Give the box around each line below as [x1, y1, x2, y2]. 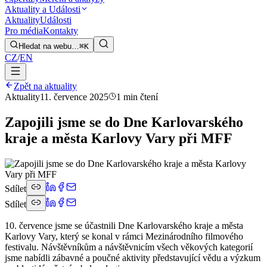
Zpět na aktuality [14, 81, 77, 92]
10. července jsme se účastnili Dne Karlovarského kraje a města [5, 220, 243, 231]
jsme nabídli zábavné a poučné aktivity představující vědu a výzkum [5, 252, 260, 263]
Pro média [5, 26, 43, 36]
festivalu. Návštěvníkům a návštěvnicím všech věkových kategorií [5, 241, 253, 252]
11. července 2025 [40, 92, 108, 103]
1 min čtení [116, 92, 158, 103]
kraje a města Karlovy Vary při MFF [5, 130, 232, 146]
